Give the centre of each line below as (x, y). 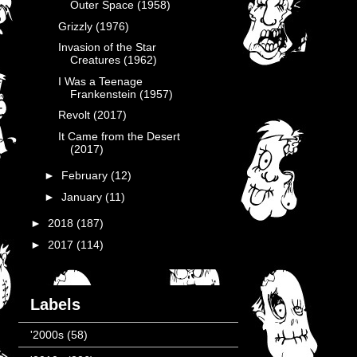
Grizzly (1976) (93, 26)
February (86, 175)
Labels (55, 304)
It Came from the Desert (119, 136)
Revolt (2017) (92, 115)
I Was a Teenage (100, 81)
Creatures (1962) (113, 60)
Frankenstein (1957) (121, 94)
